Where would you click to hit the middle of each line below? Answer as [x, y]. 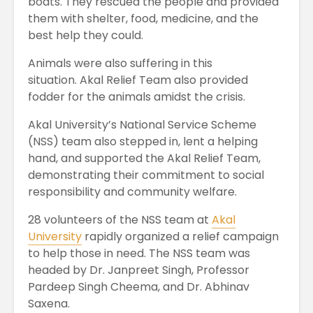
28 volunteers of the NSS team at [120, 219]
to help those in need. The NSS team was [139, 253]
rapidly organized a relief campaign [180, 236]
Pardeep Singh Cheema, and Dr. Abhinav [139, 286]
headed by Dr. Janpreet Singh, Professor [139, 270]
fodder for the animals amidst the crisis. [137, 96]
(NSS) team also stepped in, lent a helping [143, 141]
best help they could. [86, 35]
